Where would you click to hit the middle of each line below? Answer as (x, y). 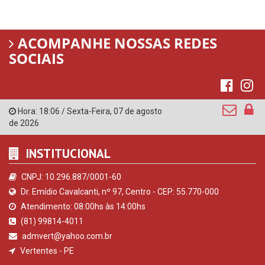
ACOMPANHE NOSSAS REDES (116, 43)
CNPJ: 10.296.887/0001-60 (70, 177)
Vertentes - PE (46, 251)
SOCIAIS (36, 58)
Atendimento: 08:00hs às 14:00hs (82, 206)
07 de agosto (138, 111)
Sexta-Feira (88, 111)
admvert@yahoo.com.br (66, 236)
